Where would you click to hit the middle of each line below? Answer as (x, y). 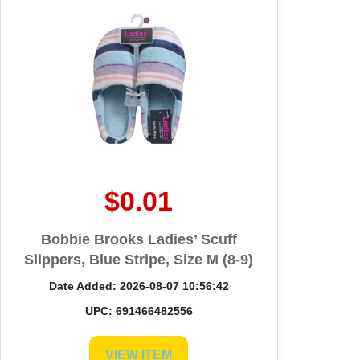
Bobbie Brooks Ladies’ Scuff (139, 239)
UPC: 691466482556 (139, 311)
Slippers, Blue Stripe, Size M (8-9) (139, 259)
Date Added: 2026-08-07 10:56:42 (139, 286)
